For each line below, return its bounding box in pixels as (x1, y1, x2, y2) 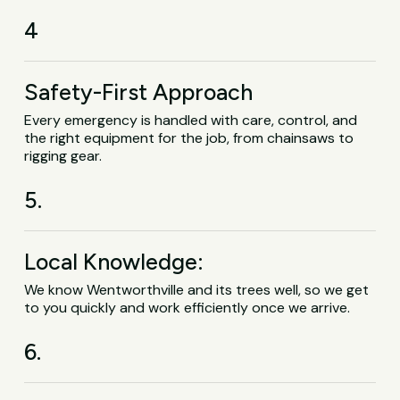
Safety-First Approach (24, 78, 254, 105)
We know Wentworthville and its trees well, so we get (24, 279, 370, 299)
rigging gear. (24, 146, 103, 165)
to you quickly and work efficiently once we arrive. (24, 297, 351, 317)
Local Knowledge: (24, 247, 204, 275)
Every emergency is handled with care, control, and (24, 110, 358, 129)
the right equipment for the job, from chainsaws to (24, 128, 354, 147)
